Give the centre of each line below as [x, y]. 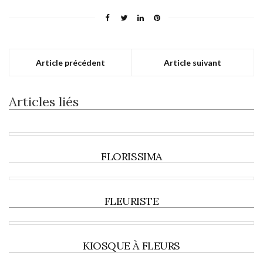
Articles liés [44, 101]
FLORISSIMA [131, 156]
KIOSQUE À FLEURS [131, 245]
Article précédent [70, 62]
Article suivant [193, 62]
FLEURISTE [131, 201]
